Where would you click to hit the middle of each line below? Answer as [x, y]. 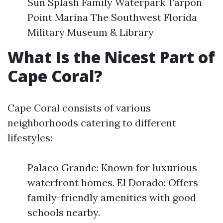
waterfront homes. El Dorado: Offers [113, 182]
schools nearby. [64, 212]
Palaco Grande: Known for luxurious [112, 167]
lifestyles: [30, 138]
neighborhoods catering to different [92, 123]
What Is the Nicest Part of [111, 57]
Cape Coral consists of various [79, 108]
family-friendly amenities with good [112, 197]
